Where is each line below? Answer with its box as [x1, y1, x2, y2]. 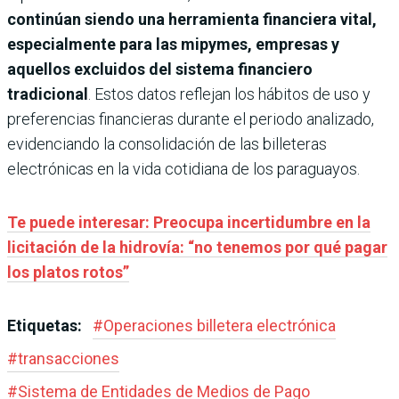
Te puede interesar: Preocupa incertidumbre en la [7, 212, 370, 232]
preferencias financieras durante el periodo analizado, [7, 109, 374, 128]
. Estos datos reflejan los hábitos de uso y [88, 84, 370, 103]
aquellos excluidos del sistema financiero [7, 59, 313, 78]
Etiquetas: [7, 315, 85, 335]
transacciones [18, 348, 119, 368]
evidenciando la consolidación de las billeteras [7, 134, 327, 153]
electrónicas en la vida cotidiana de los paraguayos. [7, 159, 360, 178]
